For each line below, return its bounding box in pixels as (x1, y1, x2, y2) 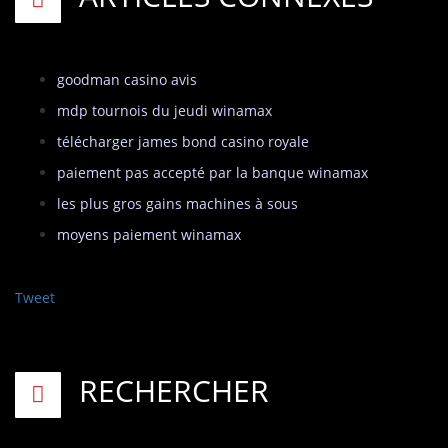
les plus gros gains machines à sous (57, 194, 298, 214)
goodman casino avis (57, 70, 197, 90)
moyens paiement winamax (57, 225, 241, 245)
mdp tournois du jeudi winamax (57, 101, 272, 121)
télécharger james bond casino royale (57, 132, 309, 152)
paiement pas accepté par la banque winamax (57, 163, 368, 183)
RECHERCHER (79, 370, 269, 412)
